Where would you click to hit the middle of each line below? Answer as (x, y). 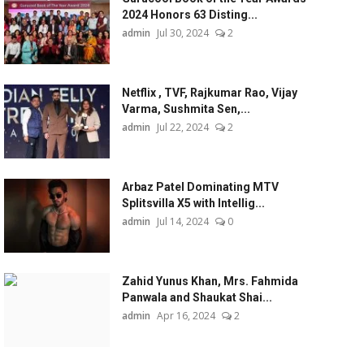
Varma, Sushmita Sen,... (186, 109)
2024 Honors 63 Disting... (189, 15)
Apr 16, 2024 (186, 316)
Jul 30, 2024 (182, 33)
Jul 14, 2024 (182, 221)
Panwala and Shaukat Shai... (197, 297)
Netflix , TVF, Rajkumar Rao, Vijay (209, 93)
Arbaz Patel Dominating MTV (200, 187)
